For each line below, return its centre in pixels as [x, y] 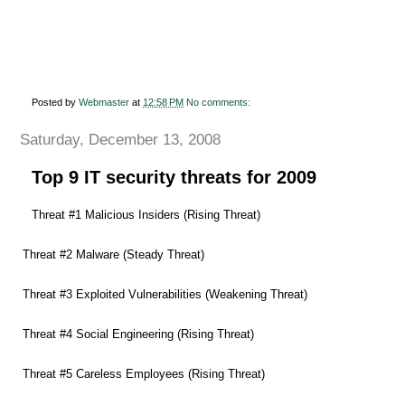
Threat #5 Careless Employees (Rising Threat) [144, 373]
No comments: [220, 102]
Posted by [55, 102]
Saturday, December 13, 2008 [120, 139]
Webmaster [104, 102]
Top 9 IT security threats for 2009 [174, 178]
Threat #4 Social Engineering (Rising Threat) [138, 334]
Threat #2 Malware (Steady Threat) [113, 254]
